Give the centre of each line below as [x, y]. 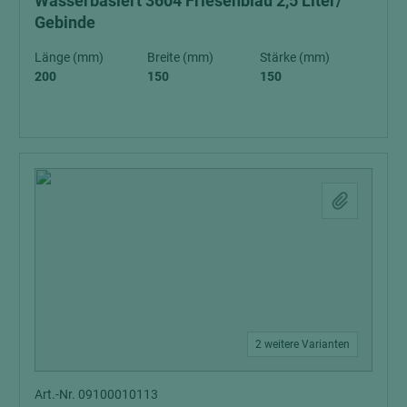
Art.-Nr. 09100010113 [96, 394]
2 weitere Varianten [303, 344]
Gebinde [65, 22]
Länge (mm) [69, 57]
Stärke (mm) [295, 57]
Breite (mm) [180, 57]
